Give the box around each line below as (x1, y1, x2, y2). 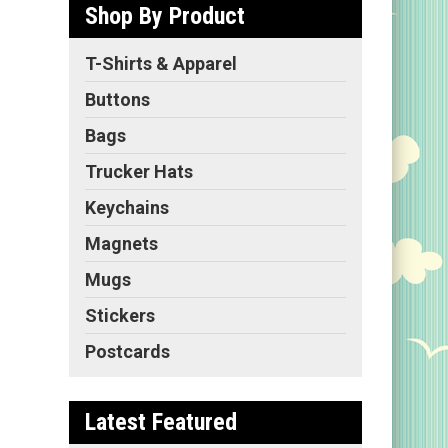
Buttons (85, 88, 150, 110)
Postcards (85, 340, 170, 362)
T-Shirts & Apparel (85, 52, 237, 74)
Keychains (85, 196, 169, 218)
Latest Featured (85, 407, 237, 436)
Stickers (85, 304, 155, 326)
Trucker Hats (85, 160, 193, 182)
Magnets (85, 232, 158, 254)
